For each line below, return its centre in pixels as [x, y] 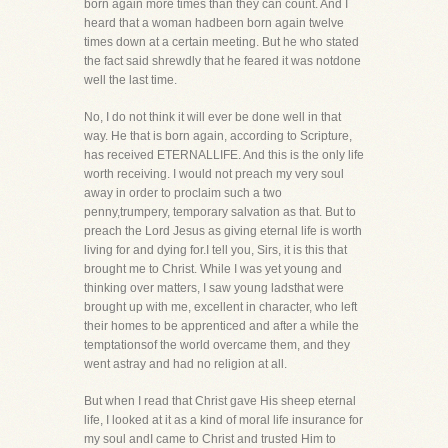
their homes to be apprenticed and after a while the [221, 326]
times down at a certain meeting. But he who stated [221, 42]
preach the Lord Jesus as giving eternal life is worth [223, 231]
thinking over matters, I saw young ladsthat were [214, 288]
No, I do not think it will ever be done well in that [212, 117]
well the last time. [130, 80]
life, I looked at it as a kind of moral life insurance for [223, 420]
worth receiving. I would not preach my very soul [214, 174]
